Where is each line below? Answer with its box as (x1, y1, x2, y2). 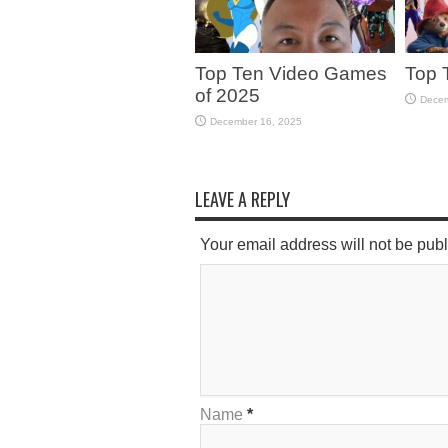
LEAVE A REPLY (194, 186, 290, 212)
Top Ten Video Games (194, 62, 387, 84)
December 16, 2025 (209, 115, 302, 127)
